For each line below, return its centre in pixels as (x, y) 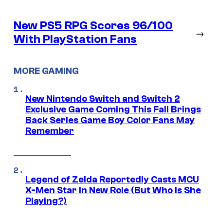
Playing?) (46, 201)
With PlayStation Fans (75, 39)
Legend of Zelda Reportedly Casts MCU (112, 179)
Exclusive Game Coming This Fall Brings (113, 109)
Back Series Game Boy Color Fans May (110, 120)
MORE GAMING (46, 71)
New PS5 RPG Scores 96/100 (93, 26)
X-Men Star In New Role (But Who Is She (113, 190)
